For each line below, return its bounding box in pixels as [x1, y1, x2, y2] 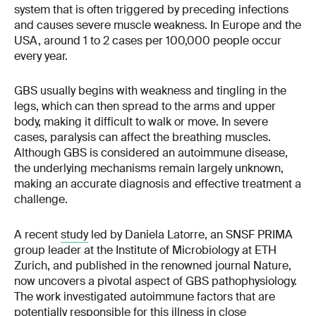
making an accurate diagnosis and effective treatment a [14, 176, 301, 192]
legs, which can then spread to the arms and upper [14, 99, 276, 114]
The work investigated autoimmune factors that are [14, 289, 275, 305]
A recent [14, 227, 61, 243]
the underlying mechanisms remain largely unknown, [14, 161, 284, 176]
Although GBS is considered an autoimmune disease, [14, 145, 288, 161]
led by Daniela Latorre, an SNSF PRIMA [88, 227, 293, 243]
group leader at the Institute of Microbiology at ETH [14, 243, 276, 258]
